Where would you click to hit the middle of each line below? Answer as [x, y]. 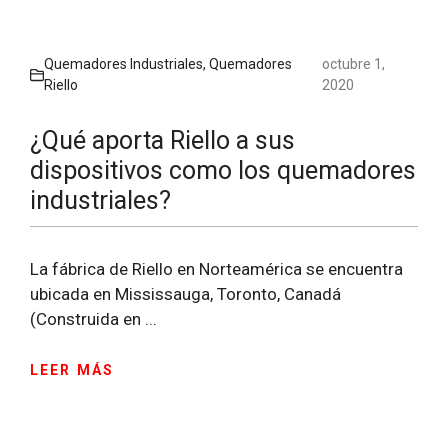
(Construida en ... [93, 318]
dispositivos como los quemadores [223, 170]
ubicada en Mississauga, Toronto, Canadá [185, 293]
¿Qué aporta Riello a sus [162, 140]
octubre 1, [354, 63]
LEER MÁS [72, 370]
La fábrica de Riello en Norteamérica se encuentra [216, 268]
